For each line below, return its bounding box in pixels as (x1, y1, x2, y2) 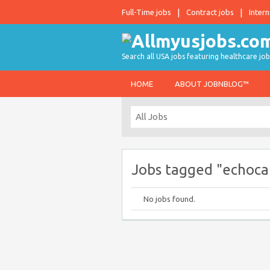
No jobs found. (143, 195, 195, 203)
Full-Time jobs (122, 8, 171, 16)
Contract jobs (186, 8, 234, 16)
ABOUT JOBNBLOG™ (175, 80, 249, 88)
